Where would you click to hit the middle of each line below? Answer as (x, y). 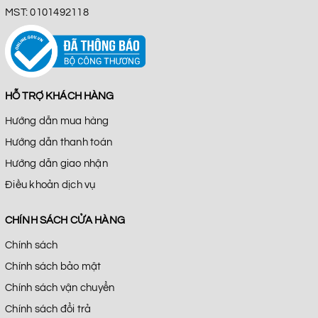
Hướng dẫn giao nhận (56, 163)
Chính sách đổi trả (48, 309)
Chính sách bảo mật (53, 266)
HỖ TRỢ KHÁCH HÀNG (60, 96)
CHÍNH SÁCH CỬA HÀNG (65, 220)
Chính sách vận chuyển (60, 287)
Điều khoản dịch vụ (50, 185)
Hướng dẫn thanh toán (59, 142)
